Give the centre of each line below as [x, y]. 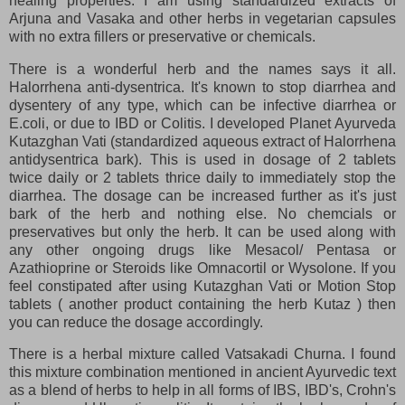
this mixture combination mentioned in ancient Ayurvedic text [202, 372]
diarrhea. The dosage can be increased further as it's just [202, 195]
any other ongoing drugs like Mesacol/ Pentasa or [202, 250]
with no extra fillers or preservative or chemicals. [162, 36]
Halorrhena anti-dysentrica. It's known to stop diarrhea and [202, 87]
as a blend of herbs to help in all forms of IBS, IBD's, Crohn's [202, 391]
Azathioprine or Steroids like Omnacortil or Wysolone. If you [202, 268]
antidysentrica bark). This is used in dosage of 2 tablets [202, 159]
